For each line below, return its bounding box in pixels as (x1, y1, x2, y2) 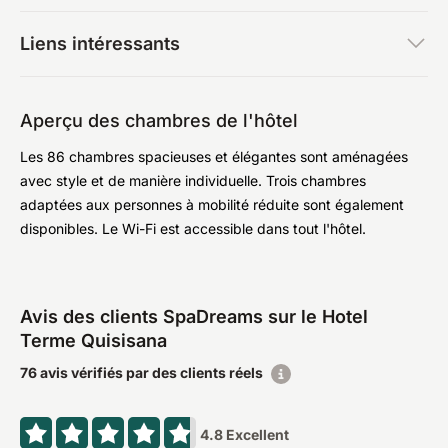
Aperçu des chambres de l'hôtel (20, 110, 298, 131)
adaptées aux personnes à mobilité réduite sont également (20, 196, 404, 213)
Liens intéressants (20, 33, 180, 54)
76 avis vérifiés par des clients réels (20, 364, 263, 381)
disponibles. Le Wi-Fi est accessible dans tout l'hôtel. (20, 220, 366, 237)
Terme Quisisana (20, 330, 167, 351)
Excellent (226, 426, 289, 443)
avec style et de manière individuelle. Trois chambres (20, 172, 366, 189)
